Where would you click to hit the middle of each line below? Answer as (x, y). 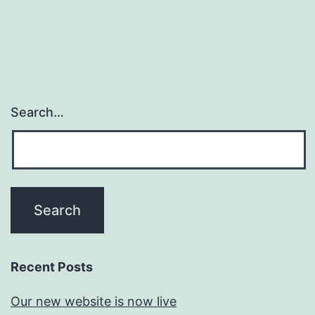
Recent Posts (52, 267)
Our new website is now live (94, 302)
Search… (37, 112)
